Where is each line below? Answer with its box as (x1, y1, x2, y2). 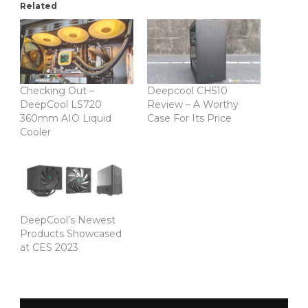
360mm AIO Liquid (20, 111, 111, 124)
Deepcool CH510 (147, 84, 228, 97)
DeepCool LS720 (20, 98, 102, 111)
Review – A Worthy (147, 98, 239, 111)
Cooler (20, 125, 51, 138)
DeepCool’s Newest (20, 214, 115, 227)
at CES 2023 (20, 241, 78, 254)
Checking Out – (20, 84, 94, 97)
